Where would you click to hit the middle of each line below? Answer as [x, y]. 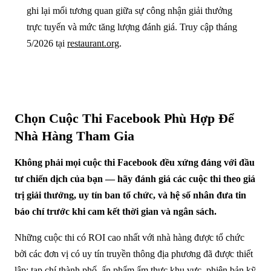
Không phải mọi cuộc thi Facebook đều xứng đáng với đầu [135, 162]
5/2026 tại [47, 43]
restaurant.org [93, 43]
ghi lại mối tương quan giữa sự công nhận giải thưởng [129, 10]
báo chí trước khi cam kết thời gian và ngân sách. [116, 211]
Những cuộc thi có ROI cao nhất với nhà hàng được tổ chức [129, 237]
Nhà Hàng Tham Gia [74, 135]
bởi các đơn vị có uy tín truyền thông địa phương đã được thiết [134, 253]
